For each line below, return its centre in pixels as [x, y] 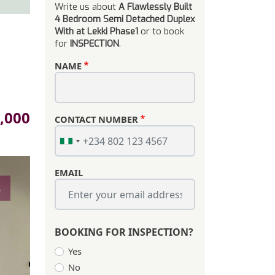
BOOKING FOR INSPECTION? [124, 232]
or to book [161, 31]
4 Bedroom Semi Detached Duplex [125, 19]
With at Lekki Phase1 [96, 31]
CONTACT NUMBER [96, 119]
